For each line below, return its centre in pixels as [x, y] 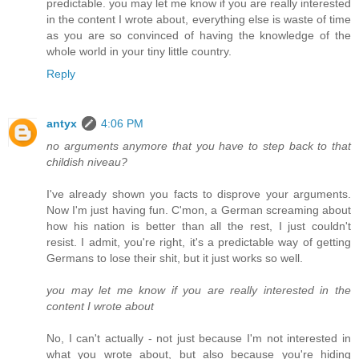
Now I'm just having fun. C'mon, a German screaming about [199, 210]
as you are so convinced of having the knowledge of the [199, 35]
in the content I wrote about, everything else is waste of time [199, 19]
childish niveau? [87, 161]
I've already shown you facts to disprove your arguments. [199, 194]
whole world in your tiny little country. [139, 51]
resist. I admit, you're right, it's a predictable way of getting [199, 242]
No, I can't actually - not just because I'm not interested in [199, 338]
